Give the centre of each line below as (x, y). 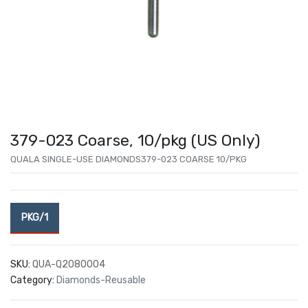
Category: (32, 280)
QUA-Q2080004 (69, 265)
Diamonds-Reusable (101, 280)
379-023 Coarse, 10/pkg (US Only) (135, 141)
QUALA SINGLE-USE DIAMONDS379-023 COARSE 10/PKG (129, 159)
